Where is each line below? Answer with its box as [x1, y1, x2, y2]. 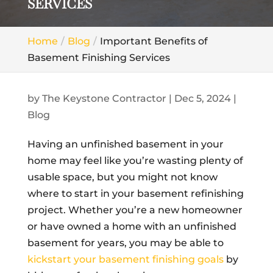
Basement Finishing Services [27, 52, 170, 63]
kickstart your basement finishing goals [27, 253, 224, 265]
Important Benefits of [99, 35, 208, 47]
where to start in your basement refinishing [27, 188, 244, 199]
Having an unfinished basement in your [27, 138, 224, 150]
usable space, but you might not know [27, 171, 218, 183]
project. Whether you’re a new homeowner [27, 204, 243, 216]
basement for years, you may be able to [27, 237, 224, 249]
